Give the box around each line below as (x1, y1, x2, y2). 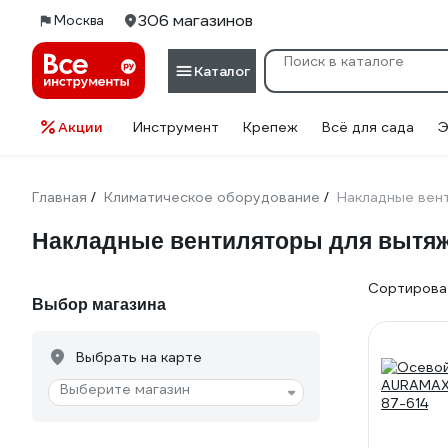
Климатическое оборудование (104, 188, 320, 206)
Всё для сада (322, 118, 414, 136)
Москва (54, 12, 104, 29)
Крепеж (243, 118, 298, 136)
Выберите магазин (60, 380, 190, 398)
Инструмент (133, 118, 219, 136)
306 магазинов (138, 10, 253, 31)
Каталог (194, 61, 250, 80)
